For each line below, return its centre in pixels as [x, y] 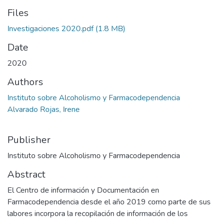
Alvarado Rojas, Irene [44, 110]
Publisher [29, 140]
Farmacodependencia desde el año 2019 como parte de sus [109, 202]
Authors [25, 82]
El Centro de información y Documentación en [83, 191]
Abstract [26, 175]
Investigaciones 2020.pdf [50, 29]
